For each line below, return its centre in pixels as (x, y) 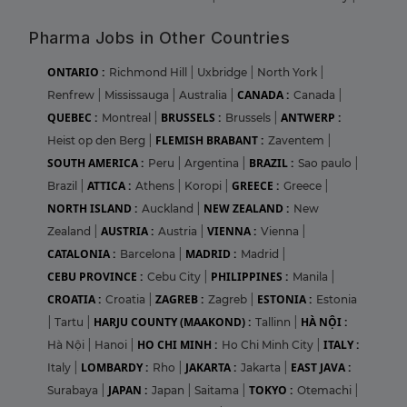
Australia (204, 95)
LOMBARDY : (114, 368)
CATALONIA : (81, 254)
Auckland (169, 209)
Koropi (204, 186)
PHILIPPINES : (249, 277)
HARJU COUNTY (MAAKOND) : (172, 323)
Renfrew (72, 95)
